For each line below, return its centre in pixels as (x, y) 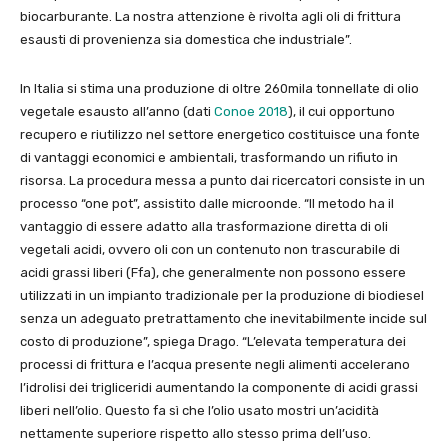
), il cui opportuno (341, 111)
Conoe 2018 (251, 111)
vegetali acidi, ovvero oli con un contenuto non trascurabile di (210, 249)
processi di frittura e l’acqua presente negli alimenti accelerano (215, 364)
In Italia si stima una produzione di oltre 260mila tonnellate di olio (219, 88)
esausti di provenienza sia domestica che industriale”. (186, 39)
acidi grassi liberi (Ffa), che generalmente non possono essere (213, 272)
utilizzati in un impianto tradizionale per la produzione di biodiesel (222, 295)
